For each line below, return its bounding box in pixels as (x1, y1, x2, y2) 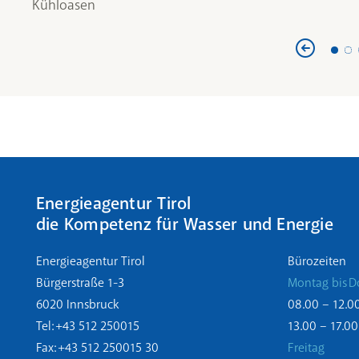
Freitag (287, 340, 325, 356)
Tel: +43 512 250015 (36, 318, 139, 334)
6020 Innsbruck (36, 296, 119, 313)
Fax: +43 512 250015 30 (36, 340, 159, 356)
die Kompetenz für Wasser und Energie (36, 213, 333, 236)
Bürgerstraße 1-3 (36, 275, 124, 291)
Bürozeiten (287, 253, 346, 269)
